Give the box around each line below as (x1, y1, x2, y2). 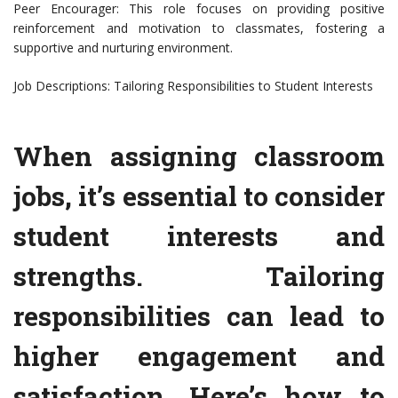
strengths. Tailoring (13, 259, 385, 294)
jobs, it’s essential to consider (13, 179, 385, 214)
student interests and (13, 219, 385, 254)
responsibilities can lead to (13, 298, 385, 334)
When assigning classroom (13, 139, 385, 174)
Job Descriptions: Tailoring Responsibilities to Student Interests (13, 77, 373, 95)
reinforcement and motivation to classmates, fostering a (13, 20, 385, 37)
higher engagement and (13, 338, 385, 374)
